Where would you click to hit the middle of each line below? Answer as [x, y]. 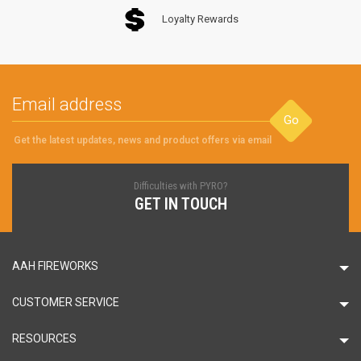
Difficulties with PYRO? [180, 186]
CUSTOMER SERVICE [66, 303]
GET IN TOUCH [180, 204]
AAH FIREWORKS [55, 266]
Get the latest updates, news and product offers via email [143, 141]
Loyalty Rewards [200, 19]
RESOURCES [44, 339]
